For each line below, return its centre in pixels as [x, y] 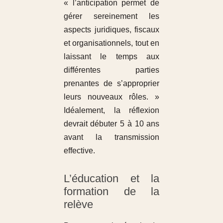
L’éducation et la [111, 178]
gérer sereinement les [111, 16]
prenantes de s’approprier [111, 83]
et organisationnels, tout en [111, 43]
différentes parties [111, 70]
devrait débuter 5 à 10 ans [111, 123]
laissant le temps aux [111, 56]
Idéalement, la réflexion [111, 110]
